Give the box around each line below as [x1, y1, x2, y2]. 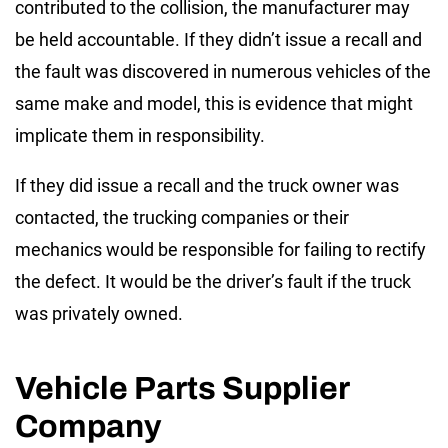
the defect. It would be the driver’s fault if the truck [15, 271, 411, 293]
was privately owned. [15, 303, 183, 325]
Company [15, 409, 162, 445]
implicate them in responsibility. [15, 125, 265, 147]
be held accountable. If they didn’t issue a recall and [15, 29, 422, 51]
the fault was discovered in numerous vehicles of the [15, 61, 431, 83]
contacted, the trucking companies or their [15, 207, 349, 229]
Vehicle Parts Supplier [15, 371, 349, 407]
